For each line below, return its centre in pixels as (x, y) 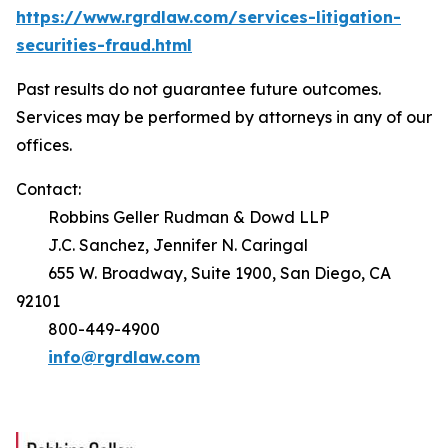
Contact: (48, 189)
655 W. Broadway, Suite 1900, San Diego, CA (203, 273)
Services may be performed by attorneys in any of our (224, 117)
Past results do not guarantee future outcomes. (200, 89)
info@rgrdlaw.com (124, 357)
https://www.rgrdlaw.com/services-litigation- (208, 17)
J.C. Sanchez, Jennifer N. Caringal (162, 245)
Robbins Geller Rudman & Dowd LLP (172, 217)
